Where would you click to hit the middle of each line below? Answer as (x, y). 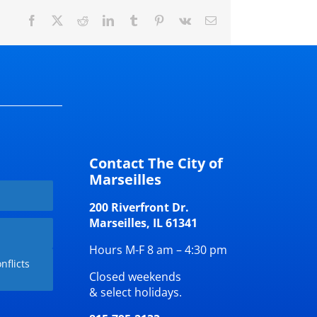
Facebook (59, 20)
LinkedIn (134, 20)
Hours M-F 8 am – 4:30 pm (158, 250)
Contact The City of (156, 163)
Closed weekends (136, 277)
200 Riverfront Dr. (139, 208)
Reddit (103, 20)
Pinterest (183, 20)
